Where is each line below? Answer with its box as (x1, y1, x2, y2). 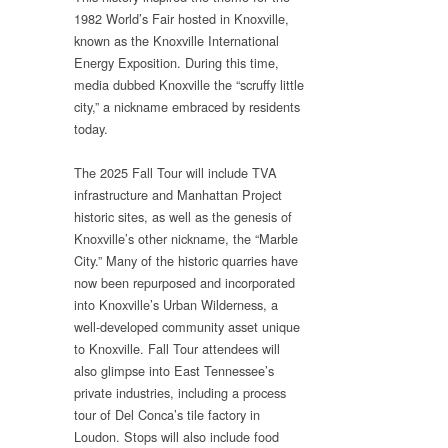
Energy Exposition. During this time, (74, 52, 279, 72)
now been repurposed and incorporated (74, 273, 295, 293)
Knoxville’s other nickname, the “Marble (74, 229, 298, 249)
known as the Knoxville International (74, 30, 279, 50)
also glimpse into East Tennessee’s (74, 361, 274, 381)
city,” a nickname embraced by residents (74, 96, 300, 116)
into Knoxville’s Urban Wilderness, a (74, 295, 278, 315)
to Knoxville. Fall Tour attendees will (74, 339, 280, 359)
